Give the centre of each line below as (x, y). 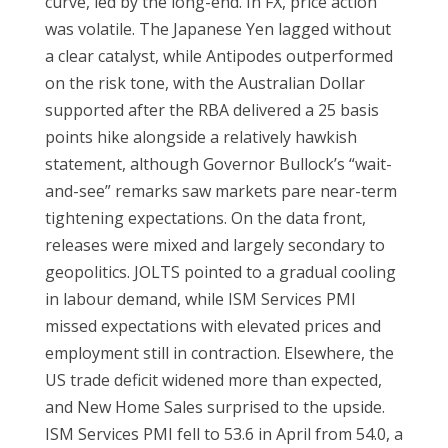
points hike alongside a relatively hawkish (200, 137)
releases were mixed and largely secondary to (214, 245)
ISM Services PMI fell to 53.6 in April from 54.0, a (223, 434)
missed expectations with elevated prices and (212, 326)
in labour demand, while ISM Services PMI (200, 299)
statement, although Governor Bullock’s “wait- (218, 164)
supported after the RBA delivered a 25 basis (211, 110)
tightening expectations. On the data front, (205, 218)
